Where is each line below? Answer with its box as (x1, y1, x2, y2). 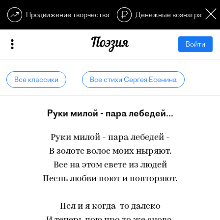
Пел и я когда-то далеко (59, 202, 161, 211)
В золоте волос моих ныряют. (49, 147, 171, 156)
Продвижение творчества (26, 10, 110, 19)
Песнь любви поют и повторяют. (43, 174, 177, 184)
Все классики (14, 75, 59, 84)
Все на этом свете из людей (53, 161, 167, 170)
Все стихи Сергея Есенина (89, 75, 177, 84)
